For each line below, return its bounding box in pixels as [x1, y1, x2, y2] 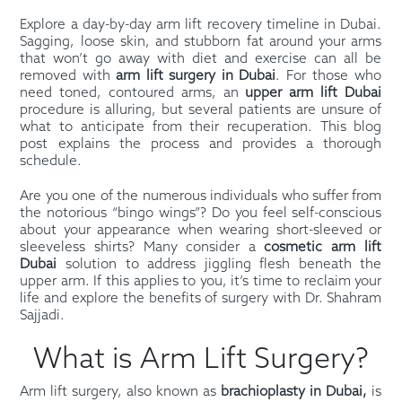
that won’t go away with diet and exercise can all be [20, 51, 382, 68]
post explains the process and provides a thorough [20, 136, 382, 153]
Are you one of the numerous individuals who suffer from [20, 188, 382, 205]
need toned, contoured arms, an [20, 85, 246, 102]
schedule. [20, 153, 83, 170]
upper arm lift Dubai [245, 85, 382, 102]
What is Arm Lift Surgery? [33, 343, 369, 378]
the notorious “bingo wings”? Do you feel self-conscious [20, 205, 382, 223]
